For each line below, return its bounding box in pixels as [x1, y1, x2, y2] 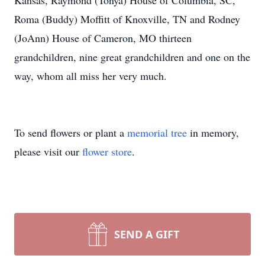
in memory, [187, 125, 239, 140]
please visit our [14, 144, 82, 159]
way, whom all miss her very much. [14, 69, 167, 83]
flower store [82, 144, 132, 159]
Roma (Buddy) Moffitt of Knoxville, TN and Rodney [14, 12, 240, 26]
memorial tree [127, 125, 187, 140]
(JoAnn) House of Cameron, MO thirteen [14, 31, 192, 45]
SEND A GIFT [114, 227, 179, 241]
